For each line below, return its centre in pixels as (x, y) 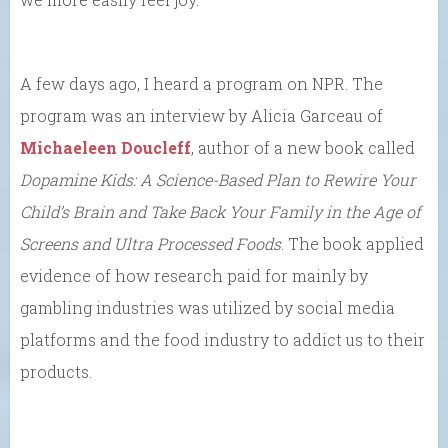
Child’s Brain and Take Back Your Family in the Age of (220, 212)
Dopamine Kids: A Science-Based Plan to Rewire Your (218, 180)
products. (56, 372)
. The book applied (352, 244)
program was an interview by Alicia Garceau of (201, 116)
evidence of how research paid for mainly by (194, 276)
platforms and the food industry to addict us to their (222, 340)
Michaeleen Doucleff (105, 148)
